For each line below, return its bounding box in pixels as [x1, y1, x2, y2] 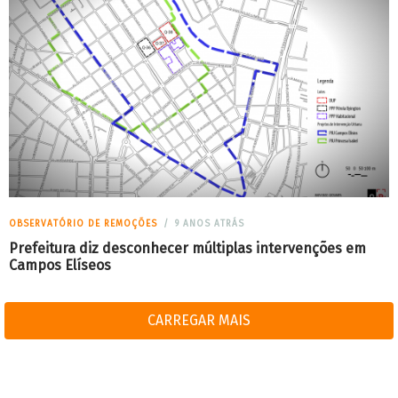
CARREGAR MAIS [147, 311, 251, 329]
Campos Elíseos [9, 256, 111, 274]
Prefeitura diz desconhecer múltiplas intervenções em [9, 239, 366, 257]
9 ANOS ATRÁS [171, 218, 244, 229]
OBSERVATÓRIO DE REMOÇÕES [9, 218, 157, 229]
